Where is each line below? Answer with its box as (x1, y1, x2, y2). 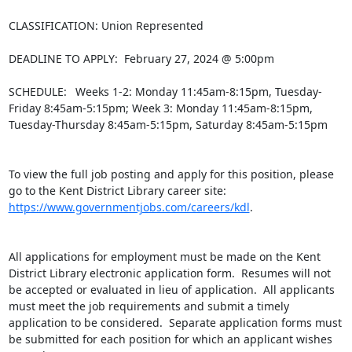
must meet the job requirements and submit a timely (8, 299, 289, 313)
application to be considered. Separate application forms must (8, 315, 342, 330)
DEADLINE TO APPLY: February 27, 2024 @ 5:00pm (8, 51, 274, 66)
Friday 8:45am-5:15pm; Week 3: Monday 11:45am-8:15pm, (8, 101, 313, 115)
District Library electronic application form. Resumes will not (8, 266, 331, 280)
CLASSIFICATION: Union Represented (8, 18, 203, 33)
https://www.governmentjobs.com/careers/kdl (8, 200, 250, 214)
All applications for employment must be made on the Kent (8, 249, 321, 264)
